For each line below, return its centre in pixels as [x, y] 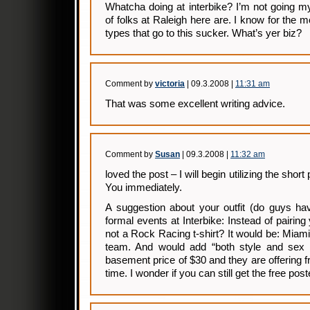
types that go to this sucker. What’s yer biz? [203, 33]
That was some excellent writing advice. [195, 104]
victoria [170, 84]
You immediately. [144, 188]
